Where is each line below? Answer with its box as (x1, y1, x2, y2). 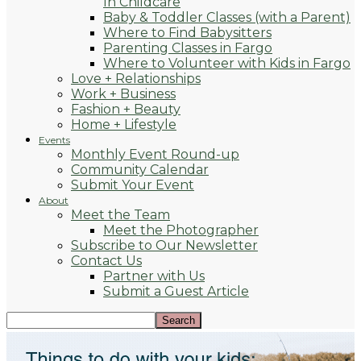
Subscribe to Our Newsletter (71, 238, 258, 253)
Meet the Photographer (103, 222, 259, 238)
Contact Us (71, 253, 142, 268)
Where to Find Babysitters (103, 25, 272, 40)
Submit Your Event (71, 177, 194, 193)
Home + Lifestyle (71, 117, 176, 132)
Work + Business (71, 86, 176, 102)
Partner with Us (103, 268, 205, 284)
